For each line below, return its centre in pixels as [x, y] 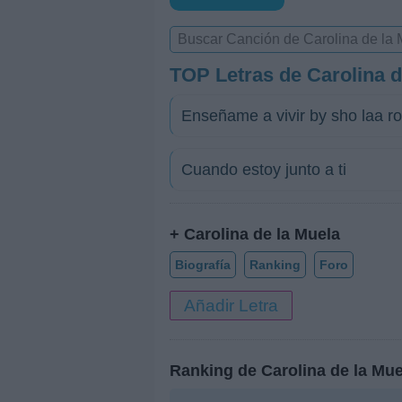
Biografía [203, 264]
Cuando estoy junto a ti [264, 170]
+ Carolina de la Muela [255, 233]
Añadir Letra [231, 305]
